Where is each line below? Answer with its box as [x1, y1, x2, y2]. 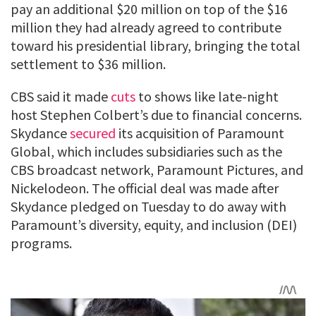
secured [70, 124, 116, 142]
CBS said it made [11, 87, 111, 106]
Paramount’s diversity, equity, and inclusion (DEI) [11, 216, 297, 234]
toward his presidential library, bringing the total [11, 37, 300, 55]
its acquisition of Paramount [116, 124, 284, 142]
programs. [11, 234, 72, 253]
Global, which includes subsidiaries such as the [11, 142, 282, 161]
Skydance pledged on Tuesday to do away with [11, 197, 286, 216]
